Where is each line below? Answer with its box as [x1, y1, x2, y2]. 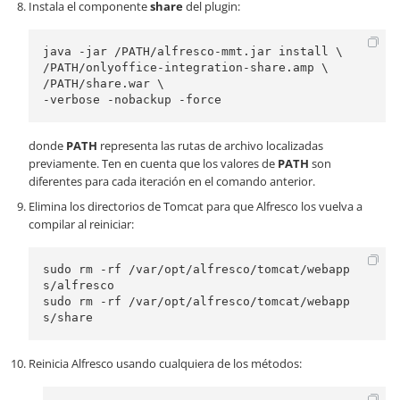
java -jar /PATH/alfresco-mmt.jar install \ [43, 45, 343, 58]
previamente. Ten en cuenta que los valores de [29, 155, 278, 171]
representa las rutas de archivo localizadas [97, 137, 323, 154]
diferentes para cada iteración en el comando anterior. [29, 173, 315, 189]
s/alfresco [43, 279, 114, 292]
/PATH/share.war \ [43, 77, 164, 90]
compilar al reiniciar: [29, 216, 134, 232]
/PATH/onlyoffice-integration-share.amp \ [43, 61, 329, 74]
